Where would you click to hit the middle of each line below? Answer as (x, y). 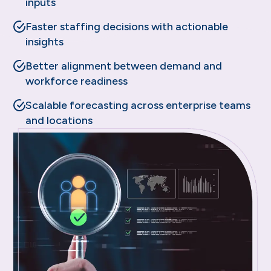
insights (45, 41)
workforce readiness (77, 81)
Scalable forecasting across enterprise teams (138, 105)
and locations (59, 120)
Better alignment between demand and (124, 66)
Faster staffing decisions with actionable (127, 26)
